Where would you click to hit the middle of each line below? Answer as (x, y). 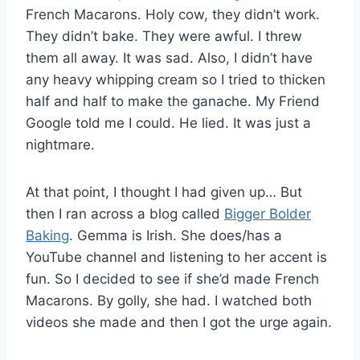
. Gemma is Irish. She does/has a (176, 235)
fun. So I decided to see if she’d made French (172, 278)
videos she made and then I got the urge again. (179, 322)
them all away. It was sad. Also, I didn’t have (169, 57)
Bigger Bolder (268, 213)
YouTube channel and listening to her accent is (176, 257)
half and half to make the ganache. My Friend (173, 101)
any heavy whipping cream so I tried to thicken (176, 79)
